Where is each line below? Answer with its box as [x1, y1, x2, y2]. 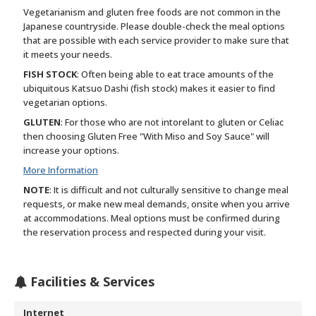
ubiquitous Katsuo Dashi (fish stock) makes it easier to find [23, 82, 275, 95]
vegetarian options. [23, 96, 107, 109]
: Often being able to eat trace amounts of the [77, 68, 274, 81]
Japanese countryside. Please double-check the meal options [23, 20, 285, 33]
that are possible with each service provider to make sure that [23, 34, 289, 47]
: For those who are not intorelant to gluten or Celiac [61, 116, 284, 129]
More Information [23, 164, 98, 177]
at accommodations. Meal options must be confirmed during [23, 212, 280, 225]
